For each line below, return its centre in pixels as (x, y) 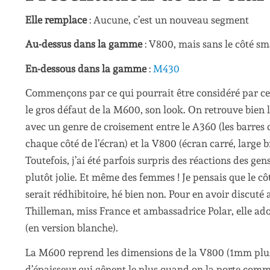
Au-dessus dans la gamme (84, 44)
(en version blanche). (72, 228)
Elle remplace (56, 20)
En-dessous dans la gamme (86, 68)
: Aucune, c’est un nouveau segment (168, 20)
